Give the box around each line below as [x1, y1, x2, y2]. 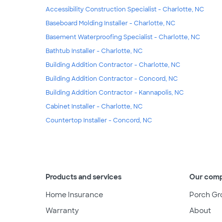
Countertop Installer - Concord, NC [46, 116, 152, 124]
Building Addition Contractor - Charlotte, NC [46, 60, 180, 69]
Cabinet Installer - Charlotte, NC [46, 102, 143, 111]
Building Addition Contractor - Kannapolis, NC [46, 88, 184, 97]
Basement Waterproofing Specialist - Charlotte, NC [46, 33, 200, 41]
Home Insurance [46, 190, 103, 199]
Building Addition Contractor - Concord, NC [46, 74, 178, 83]
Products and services [46, 172, 121, 181]
